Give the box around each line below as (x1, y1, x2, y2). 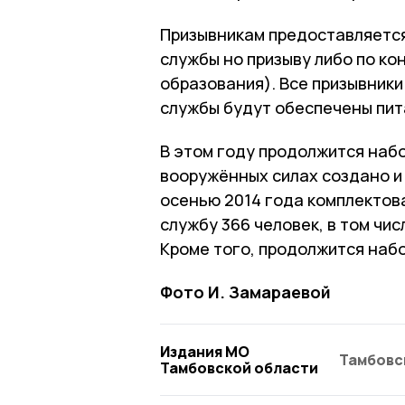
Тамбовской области (160, 357, 318, 378)
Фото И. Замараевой (160, 280, 331, 303)
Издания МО (160, 341, 250, 362)
